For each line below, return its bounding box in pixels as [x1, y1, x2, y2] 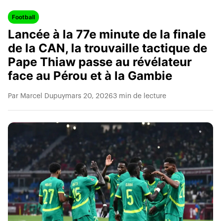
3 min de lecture [113, 93, 166, 100]
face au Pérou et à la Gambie [8, 69, 172, 83]
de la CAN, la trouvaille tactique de [8, 41, 207, 55]
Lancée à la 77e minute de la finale [8, 27, 206, 41]
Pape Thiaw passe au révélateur [8, 55, 192, 69]
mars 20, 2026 [65, 93, 113, 100]
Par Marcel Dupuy [8, 93, 65, 100]
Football [12, 13, 35, 21]
